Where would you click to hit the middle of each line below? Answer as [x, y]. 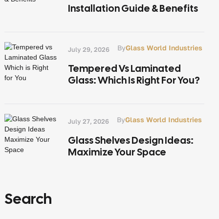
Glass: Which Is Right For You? [134, 80]
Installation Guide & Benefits [133, 8]
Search [28, 199]
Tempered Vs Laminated [124, 68]
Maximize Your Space [117, 152]
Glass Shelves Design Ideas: [131, 140]
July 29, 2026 [89, 49]
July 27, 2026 [88, 121]
